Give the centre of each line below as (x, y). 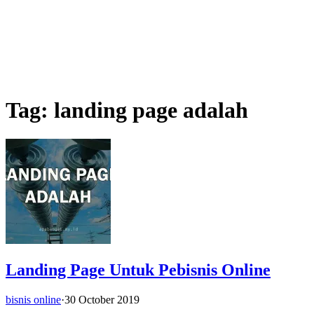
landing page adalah (151, 110)
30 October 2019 (102, 299)
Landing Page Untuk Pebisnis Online (138, 269)
